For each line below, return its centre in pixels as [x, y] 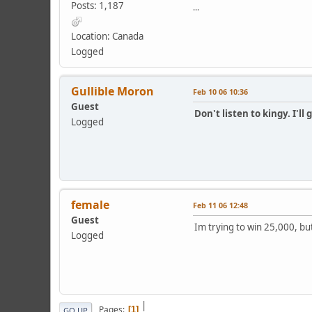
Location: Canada [107, 36]
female [90, 204]
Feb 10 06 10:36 [220, 91]
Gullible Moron [112, 91]
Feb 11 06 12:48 [220, 205]
